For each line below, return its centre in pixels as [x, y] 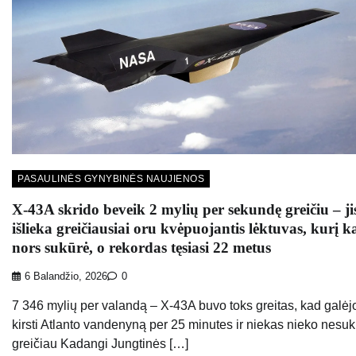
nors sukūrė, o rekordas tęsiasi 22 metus [141, 247]
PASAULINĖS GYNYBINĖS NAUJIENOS [111, 178]
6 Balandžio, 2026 [66, 277]
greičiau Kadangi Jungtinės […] [100, 344]
